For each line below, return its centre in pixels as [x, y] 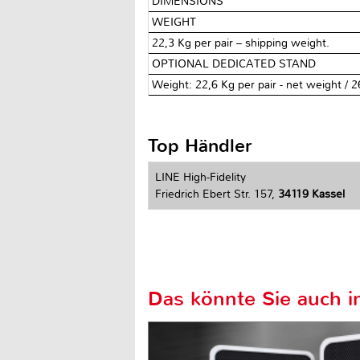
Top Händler [200, 145]
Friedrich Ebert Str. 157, [217, 194]
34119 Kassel [311, 194]
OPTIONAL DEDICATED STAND [236, 63]
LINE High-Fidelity [200, 177]
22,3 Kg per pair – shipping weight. [241, 43]
